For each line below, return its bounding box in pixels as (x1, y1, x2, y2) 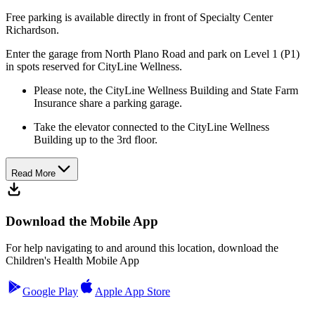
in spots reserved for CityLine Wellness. (6, 60, 182, 72)
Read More (11, 167, 56, 179)
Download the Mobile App (6, 213, 158, 229)
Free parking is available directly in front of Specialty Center (6, 11, 273, 23)
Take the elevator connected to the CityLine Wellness (34, 120, 269, 133)
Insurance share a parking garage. (34, 96, 182, 109)
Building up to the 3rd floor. (34, 133, 157, 146)
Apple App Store (95, 285, 170, 298)
